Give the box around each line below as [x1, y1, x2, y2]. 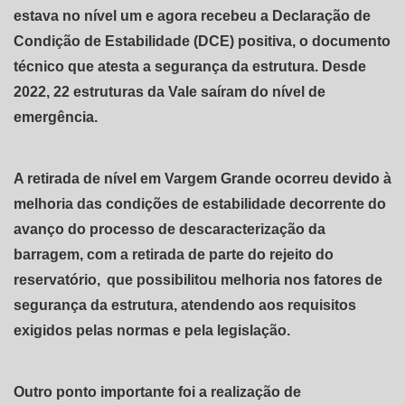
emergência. [14, 109, 98, 126]
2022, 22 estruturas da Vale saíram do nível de [14, 84, 325, 100]
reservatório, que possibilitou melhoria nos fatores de [14, 272, 382, 288]
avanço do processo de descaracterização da [14, 221, 325, 238]
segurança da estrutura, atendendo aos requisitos [14, 297, 356, 314]
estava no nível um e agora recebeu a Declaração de [14, 8, 371, 24]
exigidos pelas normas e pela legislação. [14, 323, 290, 339]
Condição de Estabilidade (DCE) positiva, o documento [14, 33, 391, 50]
